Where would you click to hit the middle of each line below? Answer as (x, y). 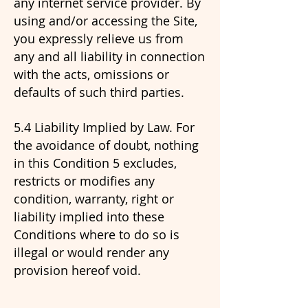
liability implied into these (89, 217)
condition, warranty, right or (94, 199)
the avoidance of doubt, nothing (106, 145)
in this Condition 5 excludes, (95, 163)
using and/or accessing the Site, (106, 21)
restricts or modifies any (84, 181)
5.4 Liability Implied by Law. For (104, 127)
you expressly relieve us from (99, 38)
